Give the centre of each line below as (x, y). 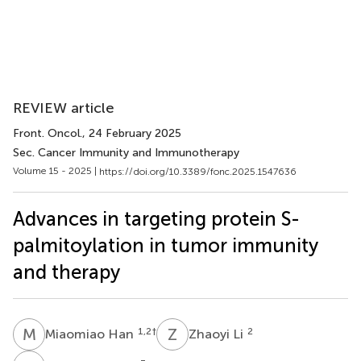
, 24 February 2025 (132, 133)
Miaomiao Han (91, 334)
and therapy (66, 272)
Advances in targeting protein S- (156, 218)
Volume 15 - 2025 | (56, 171)
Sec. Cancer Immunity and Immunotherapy (126, 153)
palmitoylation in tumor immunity (166, 245)
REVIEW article (64, 108)
